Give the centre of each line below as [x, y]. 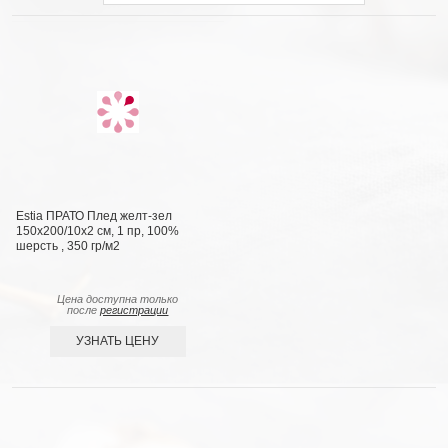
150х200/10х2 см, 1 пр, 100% [98, 231]
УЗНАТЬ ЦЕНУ [118, 341]
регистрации [134, 310]
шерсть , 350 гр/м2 [68, 246]
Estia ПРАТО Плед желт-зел [94, 216]
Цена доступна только [118, 299]
